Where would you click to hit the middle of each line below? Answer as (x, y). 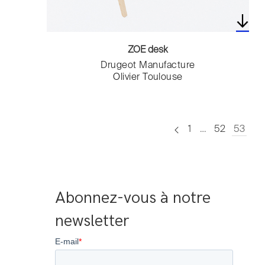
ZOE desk (148, 51)
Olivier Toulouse (148, 78)
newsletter (93, 221)
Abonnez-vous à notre (133, 198)
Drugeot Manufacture (148, 66)
